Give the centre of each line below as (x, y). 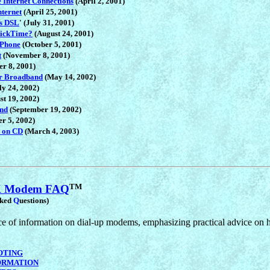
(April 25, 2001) (49, 11)
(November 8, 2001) (36, 55)
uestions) (34, 200)
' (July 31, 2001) (47, 22)
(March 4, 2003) (51, 131)
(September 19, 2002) (45, 109)
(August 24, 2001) (63, 33)
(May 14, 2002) (69, 77)
